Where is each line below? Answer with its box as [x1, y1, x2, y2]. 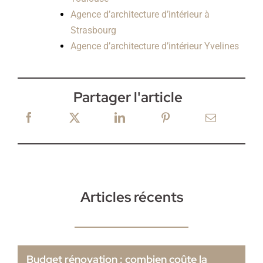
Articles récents [80, 188, 183, 207]
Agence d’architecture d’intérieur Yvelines [70, 41, 239, 52]
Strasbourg [70, 25, 116, 36]
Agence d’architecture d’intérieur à [70, 9, 210, 21]
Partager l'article [73, 88, 183, 107]
